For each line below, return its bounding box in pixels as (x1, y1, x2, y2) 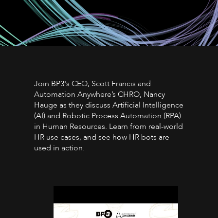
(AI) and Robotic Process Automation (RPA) (34, 110, 181, 122)
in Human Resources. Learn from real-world (34, 121, 183, 132)
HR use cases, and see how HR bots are (34, 132, 169, 143)
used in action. (34, 143, 85, 154)
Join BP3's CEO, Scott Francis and (34, 78, 151, 90)
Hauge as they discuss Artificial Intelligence (34, 100, 183, 111)
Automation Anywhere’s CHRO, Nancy (34, 89, 165, 100)
